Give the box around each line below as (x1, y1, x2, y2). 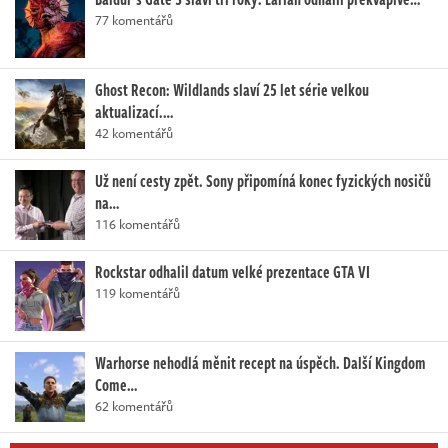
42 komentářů (95, 122, 173, 143)
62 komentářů (95, 395, 173, 416)
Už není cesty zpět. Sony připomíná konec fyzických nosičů (95, 168, 431, 193)
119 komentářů (95, 282, 180, 303)
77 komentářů (95, 9, 173, 30)
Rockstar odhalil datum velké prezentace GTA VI (95, 259, 370, 284)
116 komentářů (95, 213, 180, 234)
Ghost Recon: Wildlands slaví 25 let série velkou (95, 77, 369, 102)
